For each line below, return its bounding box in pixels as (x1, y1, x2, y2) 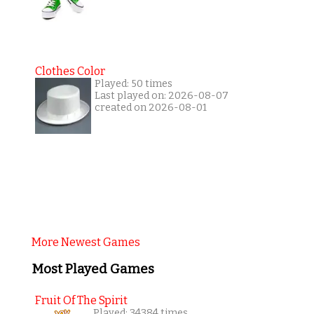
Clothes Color (34, 64, 105, 78)
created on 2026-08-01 (94, 101, 207, 114)
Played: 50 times (94, 77, 172, 90)
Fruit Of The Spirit (34, 293, 128, 307)
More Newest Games (31, 235, 140, 249)
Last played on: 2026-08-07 (94, 89, 228, 102)
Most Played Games (31, 261, 154, 278)
